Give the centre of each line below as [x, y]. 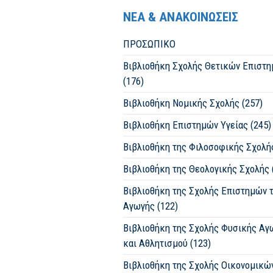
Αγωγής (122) [151, 206]
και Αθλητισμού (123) [167, 243]
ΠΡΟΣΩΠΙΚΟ [149, 44]
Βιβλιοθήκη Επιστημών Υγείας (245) [197, 125]
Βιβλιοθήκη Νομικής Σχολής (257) [193, 103]
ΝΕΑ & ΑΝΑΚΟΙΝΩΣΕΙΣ [181, 17]
